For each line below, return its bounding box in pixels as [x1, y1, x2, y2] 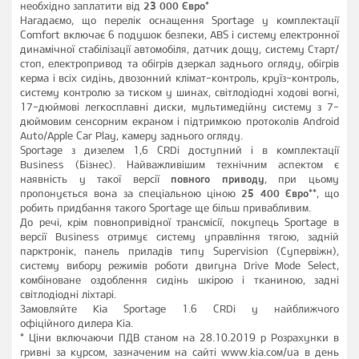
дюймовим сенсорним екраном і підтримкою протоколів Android [20, 115, 339, 127]
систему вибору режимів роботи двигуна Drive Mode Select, [20, 259, 339, 272]
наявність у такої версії [20, 172, 171, 185]
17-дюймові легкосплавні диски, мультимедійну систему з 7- [20, 100, 339, 113]
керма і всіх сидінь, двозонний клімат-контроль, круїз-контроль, [20, 71, 339, 84]
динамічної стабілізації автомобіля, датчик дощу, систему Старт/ [20, 42, 339, 55]
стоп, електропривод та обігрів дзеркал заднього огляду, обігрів [20, 57, 339, 70]
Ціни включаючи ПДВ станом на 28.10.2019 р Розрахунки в [29, 331, 339, 344]
